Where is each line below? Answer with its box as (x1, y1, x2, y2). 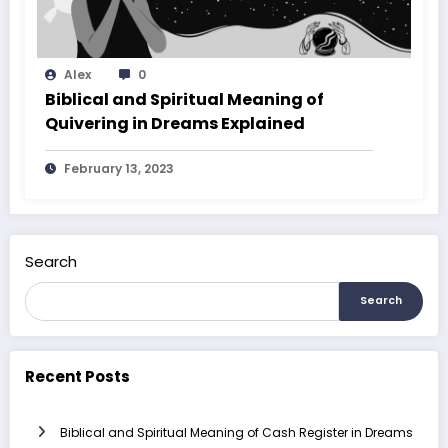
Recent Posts (25, 366, 130, 388)
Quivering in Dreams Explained (45, 112, 305, 136)
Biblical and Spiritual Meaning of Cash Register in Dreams (60, 423, 413, 441)
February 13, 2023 (64, 160, 174, 178)
